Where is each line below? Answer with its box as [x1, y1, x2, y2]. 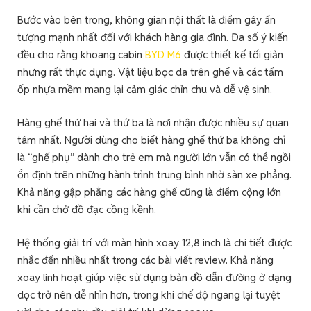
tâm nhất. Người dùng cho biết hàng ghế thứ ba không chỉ [17, 133, 285, 146]
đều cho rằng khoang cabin [17, 47, 145, 61]
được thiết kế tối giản [181, 47, 283, 61]
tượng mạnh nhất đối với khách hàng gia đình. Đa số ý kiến [17, 30, 288, 44]
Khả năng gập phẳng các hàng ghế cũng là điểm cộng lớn [17, 185, 281, 199]
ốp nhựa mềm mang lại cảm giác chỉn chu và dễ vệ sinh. [17, 82, 272, 96]
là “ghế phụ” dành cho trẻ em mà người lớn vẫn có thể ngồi [17, 150, 291, 164]
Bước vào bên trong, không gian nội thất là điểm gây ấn [17, 12, 276, 26]
